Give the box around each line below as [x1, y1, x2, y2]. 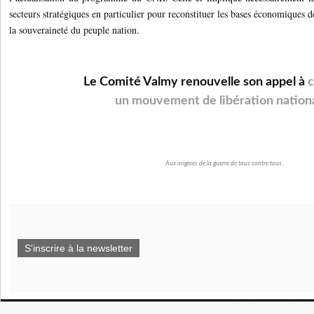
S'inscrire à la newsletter [25, 243, 132, 254]
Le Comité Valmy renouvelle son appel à [83, 76, 305, 88]
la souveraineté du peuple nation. [9, 23, 139, 36]
